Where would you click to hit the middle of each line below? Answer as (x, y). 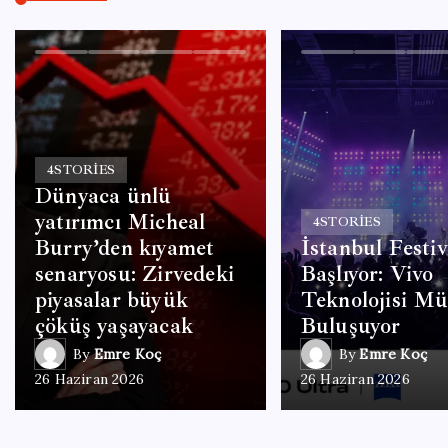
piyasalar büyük (111, 300)
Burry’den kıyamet (125, 248)
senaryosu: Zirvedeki (134, 274)
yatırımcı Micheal (120, 222)
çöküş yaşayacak (114, 326)
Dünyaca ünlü (103, 196)
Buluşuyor (350, 326)
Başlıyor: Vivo (367, 274)
